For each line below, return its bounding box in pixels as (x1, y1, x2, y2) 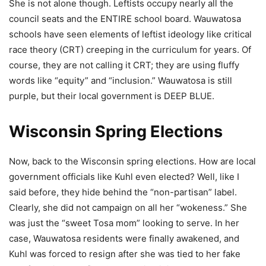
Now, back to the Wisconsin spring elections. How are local (9, 156, 256, 167)
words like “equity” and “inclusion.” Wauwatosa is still (9, 75, 232, 87)
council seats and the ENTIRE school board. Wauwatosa (9, 13, 241, 25)
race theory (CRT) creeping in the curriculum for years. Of (9, 44, 251, 56)
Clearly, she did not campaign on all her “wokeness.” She (9, 202, 247, 214)
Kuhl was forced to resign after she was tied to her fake (9, 248, 240, 260)
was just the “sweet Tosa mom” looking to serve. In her (9, 217, 239, 229)
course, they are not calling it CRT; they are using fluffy (9, 59, 239, 71)
